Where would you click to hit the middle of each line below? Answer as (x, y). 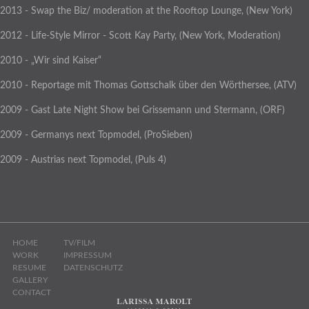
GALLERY (30, 280)
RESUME (29, 267)
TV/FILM (79, 242)
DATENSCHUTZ (93, 267)
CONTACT (32, 292)
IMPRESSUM (88, 255)
